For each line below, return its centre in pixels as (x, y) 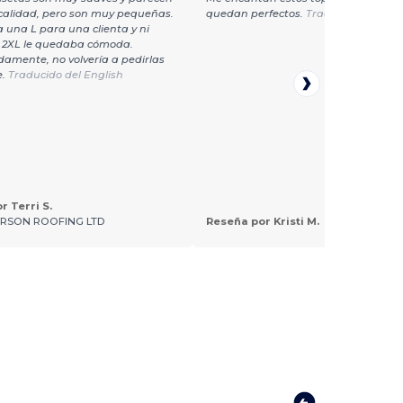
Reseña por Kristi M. (263, 222)
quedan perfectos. (256, 14)
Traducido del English (66, 75)
